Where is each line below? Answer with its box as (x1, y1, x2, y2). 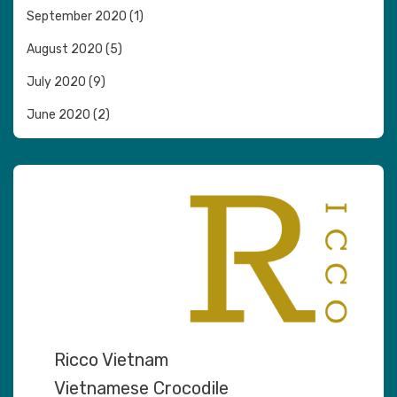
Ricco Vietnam (54, 349, 169, 371)
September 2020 (27, 8, 127, 24)
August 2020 (27, 41, 103, 57)
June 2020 (27, 106, 90, 122)
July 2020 (27, 74, 86, 90)
